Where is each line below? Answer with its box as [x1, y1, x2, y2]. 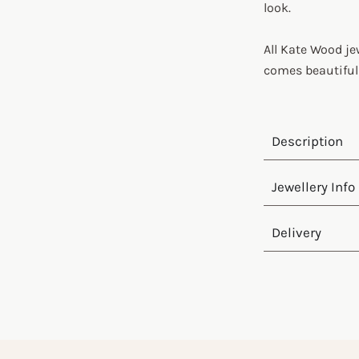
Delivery [272, 224, 321, 240]
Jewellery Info [272, 179, 355, 195]
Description [272, 133, 343, 149]
